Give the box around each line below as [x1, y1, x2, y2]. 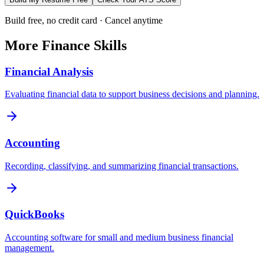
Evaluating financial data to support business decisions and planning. [5, 89, 259, 100]
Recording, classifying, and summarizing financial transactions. [5, 160, 239, 171]
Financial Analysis [5, 65, 93, 78]
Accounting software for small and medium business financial [5, 232, 233, 243]
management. [5, 243, 54, 253]
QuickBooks [5, 208, 64, 221]
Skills [90, 37, 127, 53]
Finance [42, 37, 90, 53]
